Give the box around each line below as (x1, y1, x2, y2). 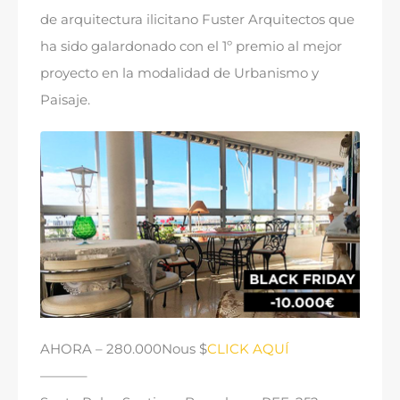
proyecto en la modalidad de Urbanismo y (40, 64, 319, 82)
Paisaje (40, 91, 87, 109)
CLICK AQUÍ (207, 339, 289, 357)
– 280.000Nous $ (92, 339, 207, 357)
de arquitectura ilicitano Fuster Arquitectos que (40, 11, 354, 29)
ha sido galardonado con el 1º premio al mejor (40, 37, 342, 55)
